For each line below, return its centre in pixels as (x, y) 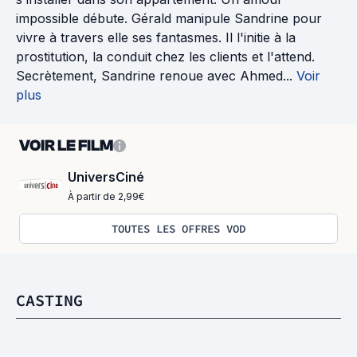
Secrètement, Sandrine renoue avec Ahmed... (154, 76)
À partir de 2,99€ (106, 196)
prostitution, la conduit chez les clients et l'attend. (165, 57)
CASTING (49, 300)
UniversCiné (106, 177)
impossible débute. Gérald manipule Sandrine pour (169, 18)
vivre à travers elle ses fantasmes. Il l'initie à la (156, 37)
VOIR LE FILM (66, 145)
